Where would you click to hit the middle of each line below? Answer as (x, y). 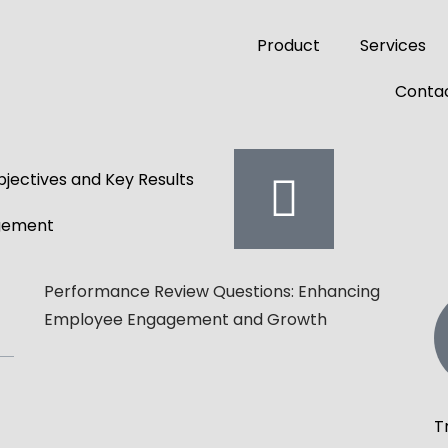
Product (288, 46)
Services (392, 46)
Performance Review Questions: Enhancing (211, 291)
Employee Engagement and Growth (185, 319)
